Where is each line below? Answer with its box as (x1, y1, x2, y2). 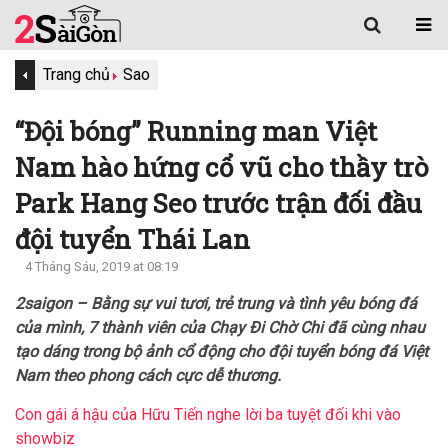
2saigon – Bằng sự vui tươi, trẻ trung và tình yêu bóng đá (15, 294, 417, 313)
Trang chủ (43, 65, 110, 84)
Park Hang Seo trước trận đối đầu (15, 186, 422, 220)
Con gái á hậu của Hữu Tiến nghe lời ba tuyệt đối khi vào (15, 405, 401, 424)
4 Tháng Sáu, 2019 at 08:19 (25, 259, 178, 274)
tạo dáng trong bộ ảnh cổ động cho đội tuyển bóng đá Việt (15, 342, 428, 361)
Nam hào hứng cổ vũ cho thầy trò (15, 150, 428, 184)
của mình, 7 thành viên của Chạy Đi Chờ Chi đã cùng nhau (15, 318, 425, 337)
